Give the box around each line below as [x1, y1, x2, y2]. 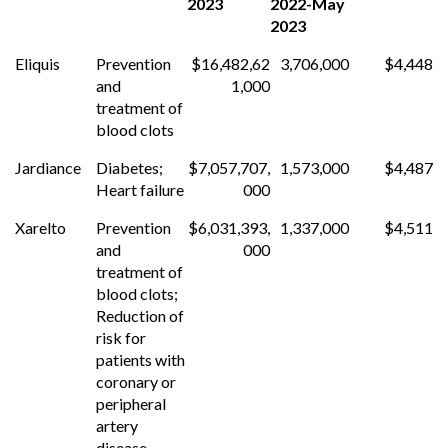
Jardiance [15, 157, 81, 177]
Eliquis [15, 53, 60, 73]
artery [96, 415, 138, 435]
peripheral [96, 393, 166, 413]
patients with [96, 349, 185, 369]
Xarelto [15, 217, 66, 237]
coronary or [96, 371, 176, 391]
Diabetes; [96, 157, 163, 177]
